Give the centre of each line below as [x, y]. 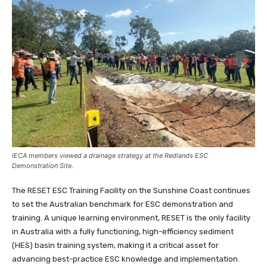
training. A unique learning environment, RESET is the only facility [131, 218]
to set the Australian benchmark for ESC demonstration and [122, 204]
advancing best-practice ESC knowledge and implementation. [126, 259]
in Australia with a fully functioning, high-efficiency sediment [123, 231]
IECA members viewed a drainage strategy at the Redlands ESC [110, 155]
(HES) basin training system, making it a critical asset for [115, 245]
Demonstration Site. [43, 165]
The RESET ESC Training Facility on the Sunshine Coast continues [131, 190]
